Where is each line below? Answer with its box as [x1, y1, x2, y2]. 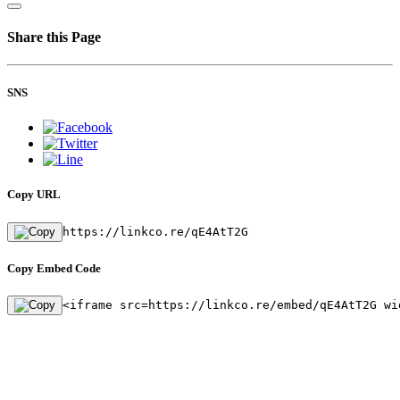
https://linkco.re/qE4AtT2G [62, 224, 248, 238]
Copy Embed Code [7, 261, 101, 275]
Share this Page [7, 29, 101, 45]
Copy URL [7, 187, 61, 202]
